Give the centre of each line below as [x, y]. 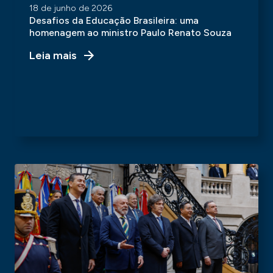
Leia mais [53, 55]
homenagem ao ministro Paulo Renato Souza [130, 33]
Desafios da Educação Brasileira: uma [114, 20]
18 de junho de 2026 [71, 8]
